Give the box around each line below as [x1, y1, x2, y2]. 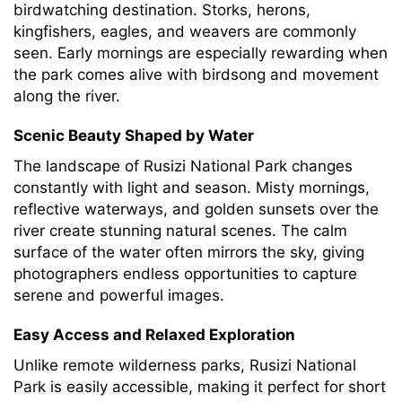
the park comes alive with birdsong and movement [13, 66, 379, 83]
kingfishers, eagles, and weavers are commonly [13, 22, 356, 40]
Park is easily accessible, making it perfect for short [13, 378, 386, 396]
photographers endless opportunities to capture [13, 265, 357, 283]
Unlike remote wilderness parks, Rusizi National [13, 356, 356, 374]
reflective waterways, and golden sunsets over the [13, 200, 379, 218]
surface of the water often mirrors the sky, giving [13, 243, 364, 261]
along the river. [13, 87, 120, 105]
